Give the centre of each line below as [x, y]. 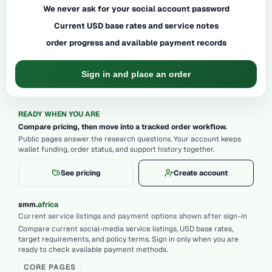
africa [48, 204]
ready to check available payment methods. [93, 249]
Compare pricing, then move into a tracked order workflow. [123, 127]
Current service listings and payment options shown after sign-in [133, 216]
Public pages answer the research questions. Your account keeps [130, 139]
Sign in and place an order [136, 74]
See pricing [80, 173]
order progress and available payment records [136, 43]
